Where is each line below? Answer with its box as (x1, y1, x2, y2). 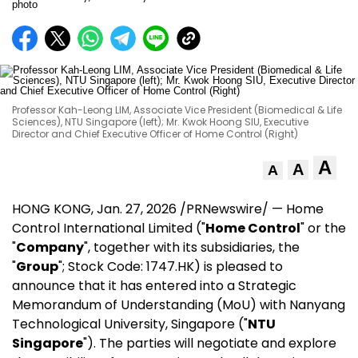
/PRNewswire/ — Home (177, 200, 324, 218)
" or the (300, 219, 346, 237)
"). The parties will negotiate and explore (83, 334, 336, 352)
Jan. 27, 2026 (97, 200, 177, 218)
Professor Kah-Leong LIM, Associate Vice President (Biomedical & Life (12, 103, 342, 117)
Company (16, 238, 84, 257)
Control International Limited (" (12, 219, 205, 237)
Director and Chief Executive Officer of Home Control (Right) (12, 127, 298, 141)
